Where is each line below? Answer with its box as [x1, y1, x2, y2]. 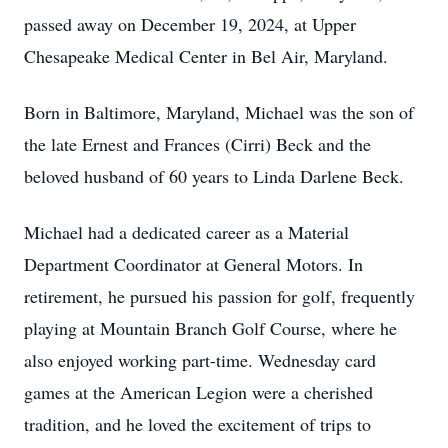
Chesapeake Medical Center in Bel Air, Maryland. [24, 44, 388, 68]
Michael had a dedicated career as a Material [24, 220, 349, 244]
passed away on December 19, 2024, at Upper [24, 12, 356, 36]
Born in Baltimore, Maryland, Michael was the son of [24, 100, 414, 124]
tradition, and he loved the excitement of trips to [24, 412, 371, 436]
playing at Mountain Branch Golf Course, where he [24, 316, 397, 340]
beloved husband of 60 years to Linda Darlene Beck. [24, 164, 404, 188]
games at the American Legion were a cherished [24, 380, 373, 404]
